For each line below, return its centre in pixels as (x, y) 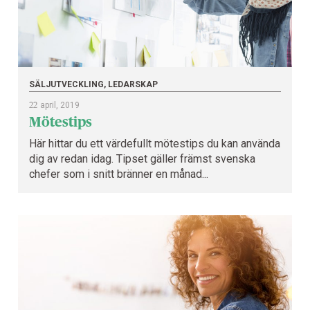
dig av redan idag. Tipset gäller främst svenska (142, 158)
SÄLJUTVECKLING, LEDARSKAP (93, 84)
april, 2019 (60, 105)
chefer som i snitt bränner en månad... (119, 174)
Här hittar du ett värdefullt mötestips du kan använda (155, 143)
